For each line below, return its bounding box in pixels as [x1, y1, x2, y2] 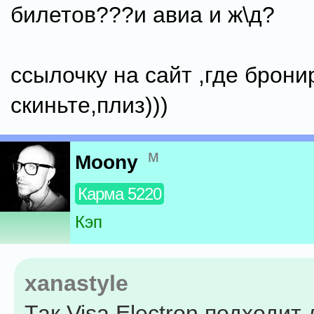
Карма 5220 [78, 184, 161, 204]
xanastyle [25, 271, 128, 296]
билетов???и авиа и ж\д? [11, 2, 275, 27]
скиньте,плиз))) [11, 93, 168, 118]
